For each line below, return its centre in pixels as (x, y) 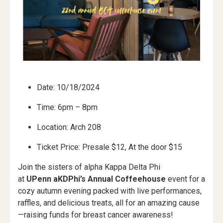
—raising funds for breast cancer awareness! (96, 215)
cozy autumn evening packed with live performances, (110, 191)
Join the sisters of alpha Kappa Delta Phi (89, 167)
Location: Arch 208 (69, 127)
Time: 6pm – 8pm (67, 107)
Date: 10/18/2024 (68, 87)
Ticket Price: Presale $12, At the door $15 (110, 147)
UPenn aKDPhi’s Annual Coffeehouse (96, 179)
